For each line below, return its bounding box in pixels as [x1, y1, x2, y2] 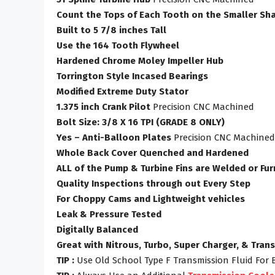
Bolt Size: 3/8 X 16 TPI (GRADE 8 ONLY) [56, 116, 225, 128]
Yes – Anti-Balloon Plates [56, 131, 171, 143]
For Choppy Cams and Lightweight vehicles [56, 193, 245, 204]
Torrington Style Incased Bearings [56, 70, 208, 82]
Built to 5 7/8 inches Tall [56, 24, 166, 36]
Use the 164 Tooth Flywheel [56, 39, 179, 51]
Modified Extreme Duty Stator [56, 85, 188, 97]
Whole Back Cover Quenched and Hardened [56, 147, 249, 158]
